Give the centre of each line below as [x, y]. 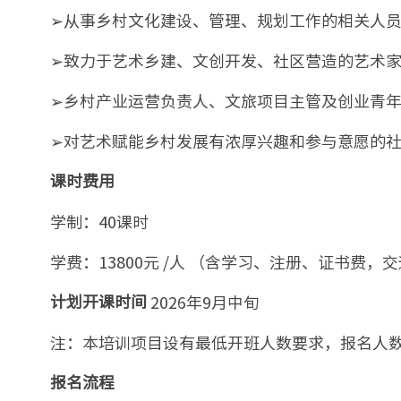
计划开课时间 [100, 302]
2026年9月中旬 [205, 302]
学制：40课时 [99, 221]
